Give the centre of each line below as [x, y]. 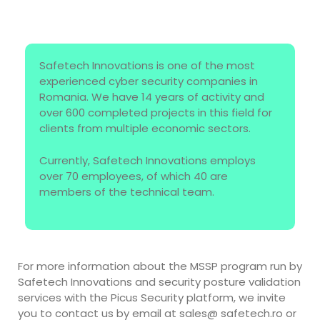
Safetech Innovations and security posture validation [159, 282]
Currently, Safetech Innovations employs [147, 160]
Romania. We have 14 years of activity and [152, 97]
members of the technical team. [127, 191]
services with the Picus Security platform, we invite [152, 298]
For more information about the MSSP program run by [160, 266]
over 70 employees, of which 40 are [134, 176]
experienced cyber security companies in [149, 81]
